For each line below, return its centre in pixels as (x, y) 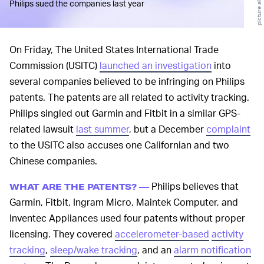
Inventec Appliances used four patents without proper (127, 218)
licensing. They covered (62, 234)
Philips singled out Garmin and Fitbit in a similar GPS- (125, 113)
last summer (103, 129)
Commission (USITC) (55, 65)
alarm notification (212, 250)
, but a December (168, 129)
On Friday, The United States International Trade (114, 49)
